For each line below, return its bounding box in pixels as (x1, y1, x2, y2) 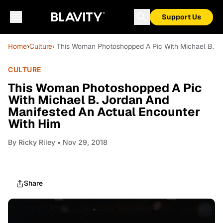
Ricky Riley (18, 138, 55, 146)
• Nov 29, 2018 (55, 138, 108, 146)
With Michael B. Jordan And (8, 92, 169, 108)
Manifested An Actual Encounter (8, 104, 200, 119)
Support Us (162, 12, 201, 21)
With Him (8, 116, 61, 131)
